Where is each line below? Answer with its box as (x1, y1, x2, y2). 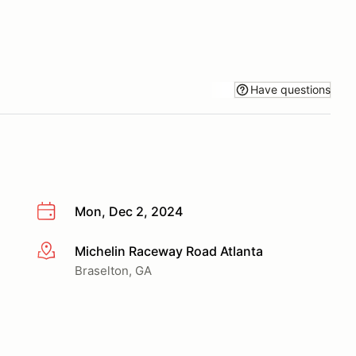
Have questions (250, 82, 331, 96)
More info (36, 243, 94, 260)
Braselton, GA (75, 262, 152, 278)
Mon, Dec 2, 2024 (75, 203, 183, 219)
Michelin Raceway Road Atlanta (75, 242, 263, 259)
